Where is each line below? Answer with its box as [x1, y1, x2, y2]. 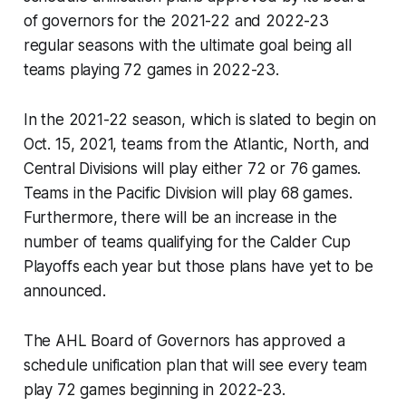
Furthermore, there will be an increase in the [23, 208, 338, 227]
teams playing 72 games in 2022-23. [23, 60, 279, 79]
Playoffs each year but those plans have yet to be [23, 256, 373, 275]
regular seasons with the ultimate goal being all [23, 35, 352, 54]
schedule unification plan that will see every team [23, 355, 368, 374]
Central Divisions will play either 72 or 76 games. [23, 159, 362, 178]
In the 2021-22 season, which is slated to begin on [23, 110, 377, 129]
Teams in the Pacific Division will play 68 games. [23, 183, 353, 202]
